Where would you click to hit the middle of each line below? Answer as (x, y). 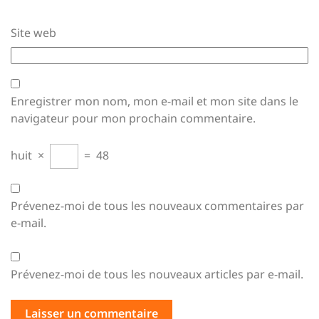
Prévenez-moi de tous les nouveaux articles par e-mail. (157, 274)
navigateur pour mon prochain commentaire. (133, 118)
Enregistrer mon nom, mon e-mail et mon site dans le (155, 101)
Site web (33, 33)
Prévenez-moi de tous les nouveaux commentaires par (157, 206)
